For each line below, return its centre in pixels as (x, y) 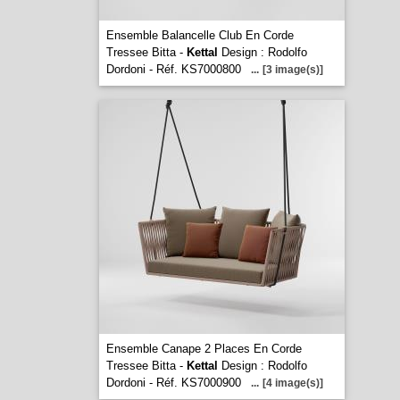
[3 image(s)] (292, 70)
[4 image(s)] (292, 383)
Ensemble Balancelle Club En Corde (200, 35)
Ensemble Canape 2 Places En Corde (204, 349)
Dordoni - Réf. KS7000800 (173, 69)
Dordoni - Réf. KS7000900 (173, 383)
